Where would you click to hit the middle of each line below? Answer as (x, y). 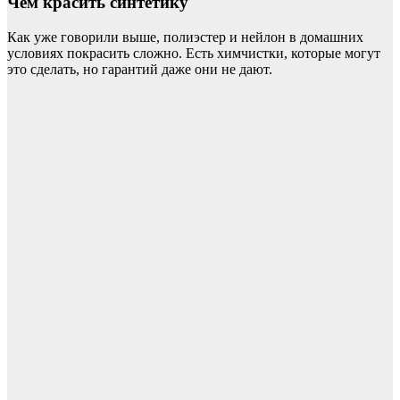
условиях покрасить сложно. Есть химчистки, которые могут (194, 53)
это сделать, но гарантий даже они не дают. (140, 69)
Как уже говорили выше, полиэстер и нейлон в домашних (185, 37)
